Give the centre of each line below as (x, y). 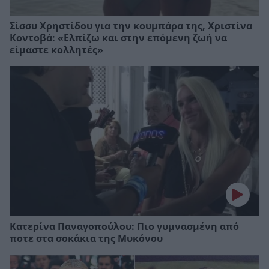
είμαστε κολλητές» (56, 50)
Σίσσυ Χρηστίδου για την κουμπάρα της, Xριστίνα (131, 26)
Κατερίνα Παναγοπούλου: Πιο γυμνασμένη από (124, 226)
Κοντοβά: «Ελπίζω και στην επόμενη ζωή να (118, 38)
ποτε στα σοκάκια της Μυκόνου (86, 238)
